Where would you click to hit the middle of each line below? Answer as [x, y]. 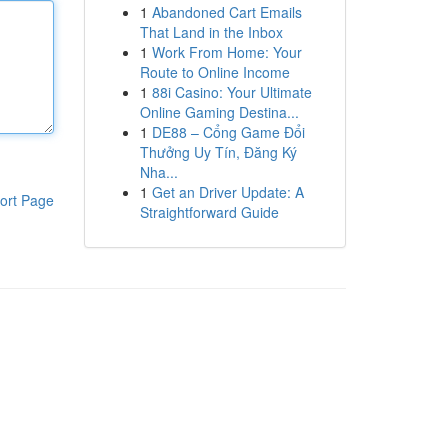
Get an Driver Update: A [227, 192]
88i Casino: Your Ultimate [231, 92]
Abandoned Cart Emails [226, 12]
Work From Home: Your [226, 52]
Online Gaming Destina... [219, 112]
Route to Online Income [214, 72]
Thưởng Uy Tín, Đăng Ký [218, 152]
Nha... [158, 172]
